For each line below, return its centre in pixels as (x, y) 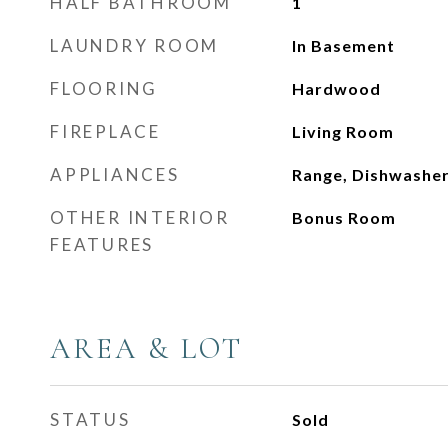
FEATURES (102, 244)
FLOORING (104, 88)
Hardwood (336, 88)
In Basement (343, 45)
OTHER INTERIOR (140, 217)
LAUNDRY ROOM (134, 45)
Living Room (342, 131)
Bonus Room (343, 217)
